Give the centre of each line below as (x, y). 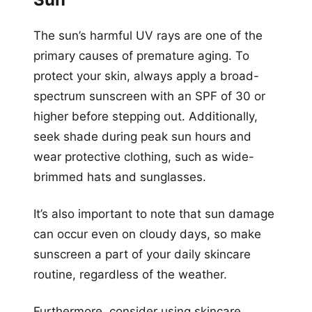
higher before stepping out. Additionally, (146, 116)
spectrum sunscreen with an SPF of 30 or (149, 96)
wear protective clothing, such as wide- (144, 156)
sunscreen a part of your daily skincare (142, 254)
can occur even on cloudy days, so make (147, 234)
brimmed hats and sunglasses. (120, 177)
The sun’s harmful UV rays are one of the (148, 35)
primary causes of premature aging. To (141, 55)
